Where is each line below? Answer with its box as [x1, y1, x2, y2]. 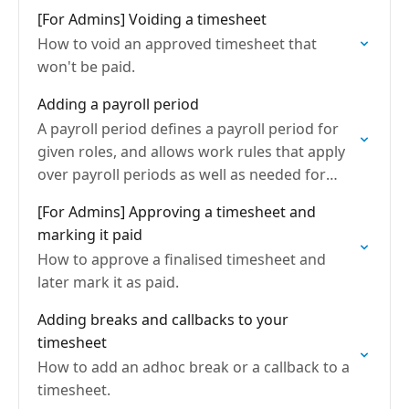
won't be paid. [37, 57, 135, 77]
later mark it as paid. [37, 272, 179, 292]
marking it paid [37, 225, 142, 245]
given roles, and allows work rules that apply [37, 142, 345, 162]
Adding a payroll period [37, 94, 199, 114]
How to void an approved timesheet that [37, 34, 317, 54]
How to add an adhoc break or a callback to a [37, 357, 350, 377]
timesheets [37, 187, 114, 207]
